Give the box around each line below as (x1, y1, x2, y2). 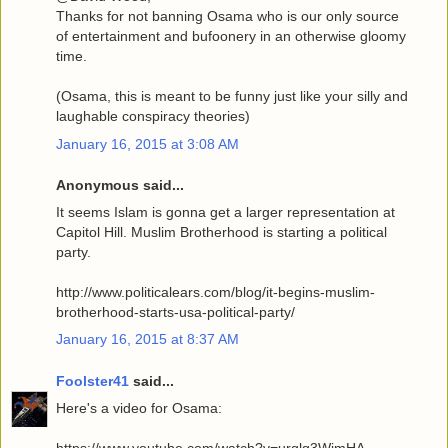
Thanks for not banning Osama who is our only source (56, 8, 399, 25)
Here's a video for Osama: (56, 400, 222, 417)
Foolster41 (56, 373, 129, 390)
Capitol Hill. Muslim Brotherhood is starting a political (56, 224, 387, 241)
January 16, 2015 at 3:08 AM (56, 135, 239, 152)
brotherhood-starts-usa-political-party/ (56, 304, 295, 321)
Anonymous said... (56, 177, 184, 194)
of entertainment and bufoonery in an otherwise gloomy (56, 28, 406, 45)
